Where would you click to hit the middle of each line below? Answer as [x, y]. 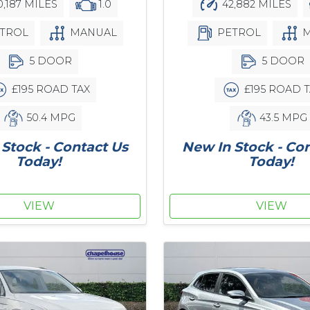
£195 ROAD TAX [49, 89]
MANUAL [92, 32]
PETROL [237, 32]
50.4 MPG [49, 117]
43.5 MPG [282, 117]
